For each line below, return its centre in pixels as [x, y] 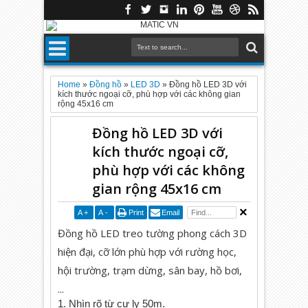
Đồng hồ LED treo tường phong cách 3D [153, 233]
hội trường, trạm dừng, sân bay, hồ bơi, [150, 270]
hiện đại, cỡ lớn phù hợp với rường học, [147, 252]
